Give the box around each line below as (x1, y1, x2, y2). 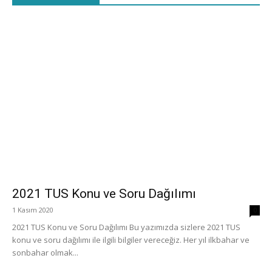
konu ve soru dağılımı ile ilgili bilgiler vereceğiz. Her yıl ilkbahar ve (12, 234, 250, 246)
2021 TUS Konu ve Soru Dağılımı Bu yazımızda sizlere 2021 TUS (12, 222, 240, 233)
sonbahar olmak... (12, 247, 78, 259)
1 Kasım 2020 (12, 205, 53, 215)
